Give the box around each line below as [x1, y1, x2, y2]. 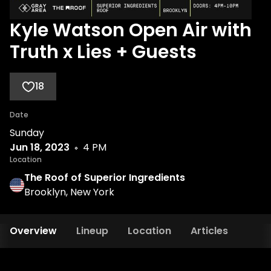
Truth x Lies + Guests [10, 39, 197, 65]
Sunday [10, 126, 44, 140]
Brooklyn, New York [24, 185, 114, 199]
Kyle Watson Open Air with [10, 18, 252, 43]
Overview [10, 224, 57, 238]
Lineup [76, 224, 108, 238]
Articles [191, 224, 228, 238]
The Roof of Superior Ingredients [24, 171, 185, 184]
